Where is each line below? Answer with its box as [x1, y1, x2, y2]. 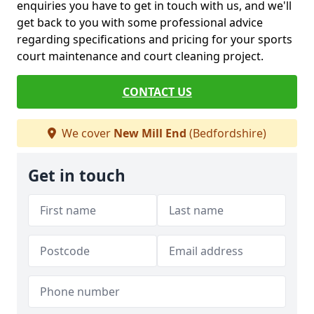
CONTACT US [122, 84, 192, 100]
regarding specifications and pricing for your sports [17, 32, 292, 47]
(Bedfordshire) [186, 125, 266, 141]
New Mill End [114, 125, 186, 141]
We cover [59, 125, 114, 141]
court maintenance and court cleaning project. [17, 48, 264, 64]
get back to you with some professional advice [17, 15, 263, 30]
